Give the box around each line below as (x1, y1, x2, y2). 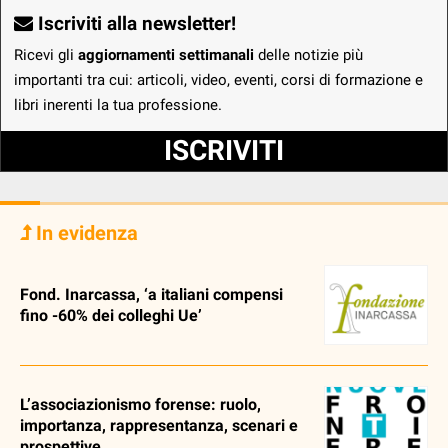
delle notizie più (254, 46, 363, 64)
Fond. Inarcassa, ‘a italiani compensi (20, 285, 283, 304)
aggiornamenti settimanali (78, 46, 254, 64)
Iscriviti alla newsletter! (33, 12, 236, 35)
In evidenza (31, 221, 138, 245)
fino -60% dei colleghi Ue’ (20, 306, 202, 325)
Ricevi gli (14, 46, 78, 64)
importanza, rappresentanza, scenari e (20, 416, 298, 435)
